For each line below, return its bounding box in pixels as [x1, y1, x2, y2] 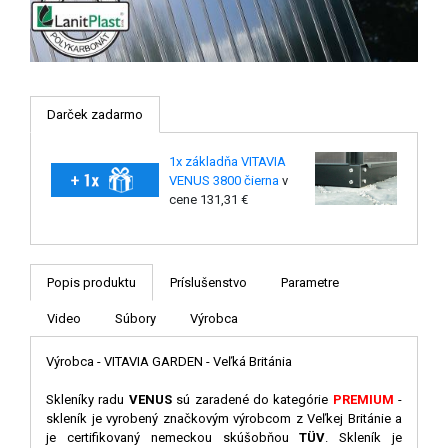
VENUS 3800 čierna [168, 172, 279, 188]
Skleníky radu [46, 391, 129, 407]
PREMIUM [332, 391, 398, 407]
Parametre [281, 274, 339, 290]
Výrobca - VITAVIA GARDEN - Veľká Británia [46, 353, 292, 369]
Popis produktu [47, 274, 136, 290]
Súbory [115, 310, 156, 326]
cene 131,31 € [168, 191, 248, 207]
